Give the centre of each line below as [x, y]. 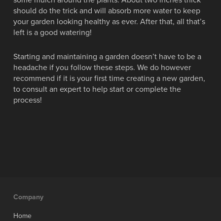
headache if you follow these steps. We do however [102, 68]
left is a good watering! [52, 33]
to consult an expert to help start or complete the [97, 89]
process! [27, 100]
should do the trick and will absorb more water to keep [107, 11]
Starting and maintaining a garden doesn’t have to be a [107, 57]
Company [28, 197]
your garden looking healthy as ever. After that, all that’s [109, 22]
